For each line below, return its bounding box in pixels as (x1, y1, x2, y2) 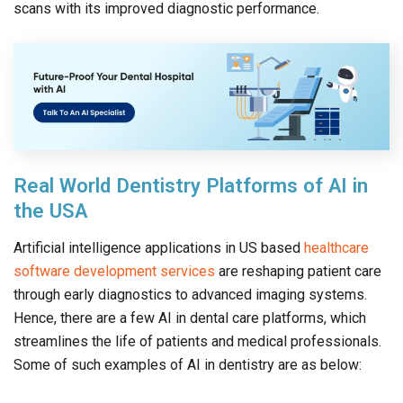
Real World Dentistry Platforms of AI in (13, 174, 368, 198)
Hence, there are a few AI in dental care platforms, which (13, 309, 366, 327)
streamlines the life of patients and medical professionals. (13, 333, 381, 351)
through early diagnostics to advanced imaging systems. (13, 286, 367, 304)
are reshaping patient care (219, 263, 381, 281)
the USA (13, 199, 87, 223)
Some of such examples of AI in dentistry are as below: (13, 356, 362, 374)
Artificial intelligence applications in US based (13, 239, 304, 257)
